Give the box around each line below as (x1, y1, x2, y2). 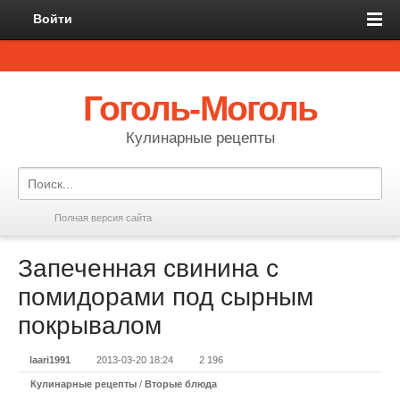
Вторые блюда (145, 379, 217, 389)
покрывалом (18, 312, 162, 339)
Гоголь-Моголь (83, 89, 317, 128)
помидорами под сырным (18, 283, 313, 311)
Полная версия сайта (54, 212, 152, 223)
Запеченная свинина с (18, 254, 279, 282)
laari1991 (29, 354, 71, 365)
